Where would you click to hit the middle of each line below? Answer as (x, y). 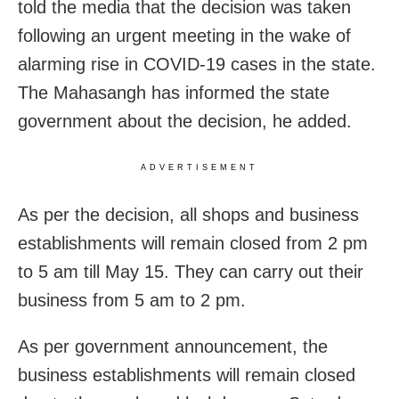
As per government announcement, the (173, 347)
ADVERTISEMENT (199, 168)
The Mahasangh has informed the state (174, 93)
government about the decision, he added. (185, 122)
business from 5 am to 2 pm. (132, 301)
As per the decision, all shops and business (188, 215)
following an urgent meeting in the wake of (184, 36)
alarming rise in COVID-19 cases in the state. (197, 65)
